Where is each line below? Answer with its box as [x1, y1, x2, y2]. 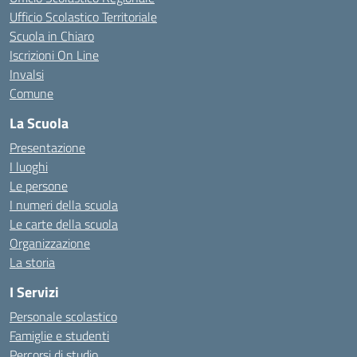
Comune [10, 84, 53, 103]
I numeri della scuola [10, 195, 118, 214]
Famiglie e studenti [10, 326, 109, 345]
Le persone [10, 176, 68, 195]
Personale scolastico [10, 307, 117, 326]
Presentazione [10, 138, 85, 157]
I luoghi [10, 157, 48, 176]
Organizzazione [10, 233, 90, 253]
